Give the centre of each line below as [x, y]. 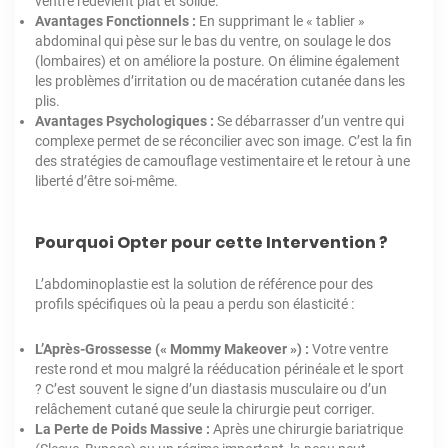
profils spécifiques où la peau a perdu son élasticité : [194, 303]
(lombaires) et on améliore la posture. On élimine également [217, 60]
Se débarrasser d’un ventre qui [309, 120]
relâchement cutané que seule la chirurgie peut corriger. [205, 408]
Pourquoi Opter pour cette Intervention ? [211, 242]
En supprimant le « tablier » [280, 20]
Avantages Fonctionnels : [115, 20]
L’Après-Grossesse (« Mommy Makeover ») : [172, 348]
